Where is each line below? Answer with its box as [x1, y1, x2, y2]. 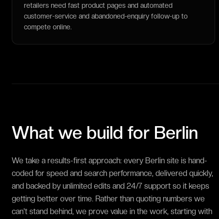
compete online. [24, 23, 72, 31]
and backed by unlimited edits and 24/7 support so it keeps [12, 181, 209, 191]
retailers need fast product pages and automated [24, 1, 173, 9]
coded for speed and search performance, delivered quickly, [12, 169, 213, 178]
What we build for [12, 122, 154, 143]
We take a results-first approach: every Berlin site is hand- [12, 156, 207, 165]
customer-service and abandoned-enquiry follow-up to [24, 12, 188, 20]
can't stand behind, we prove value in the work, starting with [12, 207, 212, 216]
